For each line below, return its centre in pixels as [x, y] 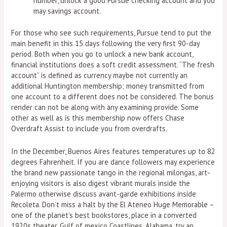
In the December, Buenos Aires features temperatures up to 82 [113, 151]
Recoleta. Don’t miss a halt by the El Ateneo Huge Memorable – [113, 204]
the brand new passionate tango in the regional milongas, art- [111, 172]
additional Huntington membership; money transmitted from [108, 86]
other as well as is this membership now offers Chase [98, 118]
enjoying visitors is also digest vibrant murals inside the [101, 183]
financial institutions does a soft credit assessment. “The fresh [113, 65]
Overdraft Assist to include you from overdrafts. [89, 129]
